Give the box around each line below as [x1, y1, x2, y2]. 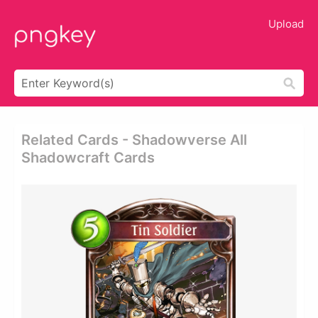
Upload [268, 17, 304, 31]
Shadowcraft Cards [21, 149, 155, 166]
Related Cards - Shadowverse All [21, 131, 247, 148]
